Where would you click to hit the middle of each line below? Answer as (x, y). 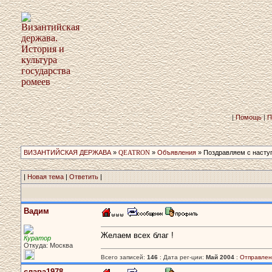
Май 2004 (220, 257)
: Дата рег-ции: (182, 257)
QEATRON (134, 152)
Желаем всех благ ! (137, 236)
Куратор (37, 238)
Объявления (177, 152)
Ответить (84, 177)
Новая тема (46, 177)
